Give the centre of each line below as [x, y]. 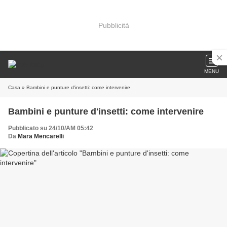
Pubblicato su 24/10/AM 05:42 [51, 128]
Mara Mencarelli [41, 136]
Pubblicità [113, 25]
